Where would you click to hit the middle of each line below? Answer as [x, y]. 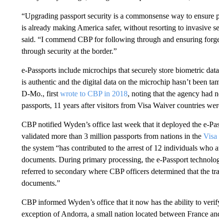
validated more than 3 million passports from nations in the [112, 136]
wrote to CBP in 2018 [94, 94]
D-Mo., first [41, 94]
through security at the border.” [70, 51]
